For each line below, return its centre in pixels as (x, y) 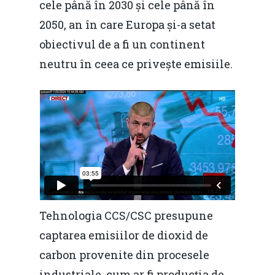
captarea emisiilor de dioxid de (124, 235)
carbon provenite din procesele (124, 255)
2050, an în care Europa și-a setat (127, 25)
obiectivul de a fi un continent (122, 44)
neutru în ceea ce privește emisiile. (136, 64)
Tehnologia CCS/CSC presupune (126, 216)
